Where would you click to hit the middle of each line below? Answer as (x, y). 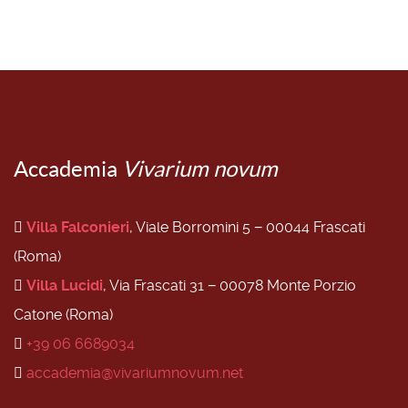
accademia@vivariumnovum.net (135, 372)
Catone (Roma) (63, 314)
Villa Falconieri (78, 227)
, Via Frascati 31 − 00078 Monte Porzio (229, 285)
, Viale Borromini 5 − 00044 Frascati (247, 227)
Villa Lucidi (65, 285)
